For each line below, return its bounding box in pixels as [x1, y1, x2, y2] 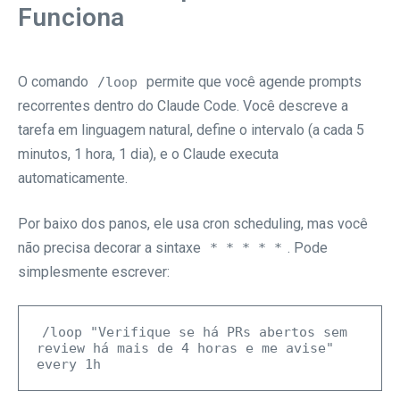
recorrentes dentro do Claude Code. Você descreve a [18, 96, 348, 114]
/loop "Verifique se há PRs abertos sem [42, 323, 347, 340]
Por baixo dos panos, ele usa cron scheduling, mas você [18, 214, 368, 232]
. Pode [287, 238, 328, 256]
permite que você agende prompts [143, 72, 362, 90]
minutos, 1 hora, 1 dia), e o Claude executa [18, 145, 279, 162]
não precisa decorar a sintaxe [18, 238, 204, 256]
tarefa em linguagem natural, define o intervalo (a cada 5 [18, 121, 364, 138]
